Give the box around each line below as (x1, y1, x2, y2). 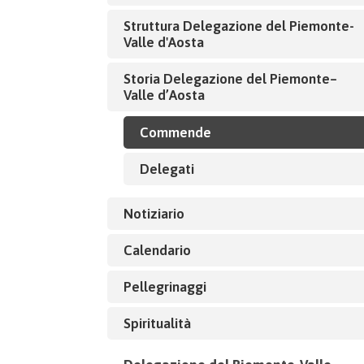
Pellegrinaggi (123, 279, 206, 296)
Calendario (123, 242, 191, 259)
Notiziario (123, 206, 184, 223)
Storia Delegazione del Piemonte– (123, 71, 337, 87)
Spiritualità (123, 315, 191, 332)
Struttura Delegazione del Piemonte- (123, 18, 354, 34)
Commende (140, 124, 211, 141)
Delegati (140, 161, 194, 178)
